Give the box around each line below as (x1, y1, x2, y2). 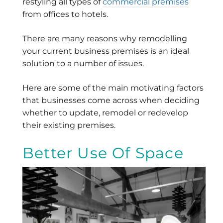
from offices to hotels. (22, 9, 108, 19)
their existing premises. (22, 120, 115, 130)
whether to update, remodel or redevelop (22, 108, 188, 118)
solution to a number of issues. (22, 59, 144, 69)
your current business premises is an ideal (22, 46, 189, 56)
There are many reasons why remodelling (22, 34, 187, 44)
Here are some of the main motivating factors (22, 83, 204, 93)
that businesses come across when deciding (22, 96, 200, 106)
